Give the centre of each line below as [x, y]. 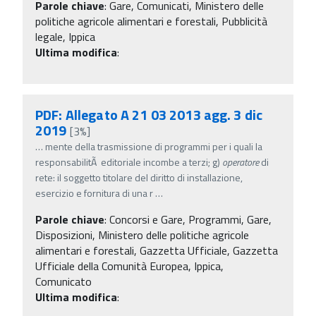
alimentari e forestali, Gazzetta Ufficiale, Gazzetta [157, 250]
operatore [241, 162]
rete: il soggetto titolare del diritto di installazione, [139, 177]
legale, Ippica [65, 36]
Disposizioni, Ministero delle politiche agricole [142, 235]
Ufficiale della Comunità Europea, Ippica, [129, 266]
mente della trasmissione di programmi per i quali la [154, 146]
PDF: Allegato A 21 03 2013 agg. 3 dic [149, 114]
